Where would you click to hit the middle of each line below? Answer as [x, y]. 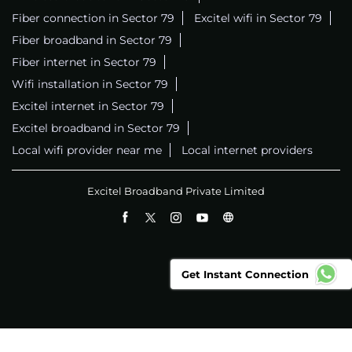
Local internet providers [247, 150]
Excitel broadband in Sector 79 [96, 128]
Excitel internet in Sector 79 [88, 106]
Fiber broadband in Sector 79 [92, 40]
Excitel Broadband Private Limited [176, 191]
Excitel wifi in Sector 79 [258, 18]
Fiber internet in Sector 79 [84, 62]
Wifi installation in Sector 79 [90, 84]
